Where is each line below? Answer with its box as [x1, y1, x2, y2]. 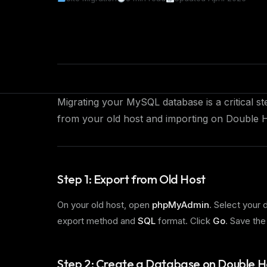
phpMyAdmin [152, 199, 209, 210]
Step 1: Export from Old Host [57, 172, 206, 187]
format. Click [156, 215, 213, 226]
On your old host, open [57, 199, 152, 210]
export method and [57, 215, 138, 226]
